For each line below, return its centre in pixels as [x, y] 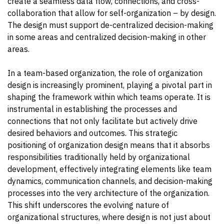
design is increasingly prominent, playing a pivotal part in [110, 85]
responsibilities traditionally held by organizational [99, 157]
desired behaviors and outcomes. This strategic [92, 133]
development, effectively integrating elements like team [109, 169]
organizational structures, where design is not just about [109, 217]
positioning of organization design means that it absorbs [109, 145]
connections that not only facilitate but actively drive [102, 121]
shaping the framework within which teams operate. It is [109, 97]
